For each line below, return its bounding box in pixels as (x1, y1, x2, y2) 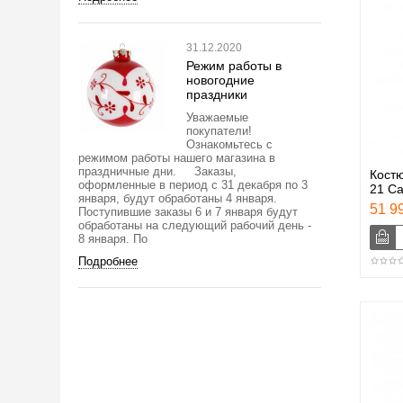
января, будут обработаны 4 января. (78, 191, 277, 205)
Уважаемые (186, 110, 248, 124)
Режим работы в (186, 58, 282, 73)
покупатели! (186, 123, 252, 138)
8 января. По (78, 231, 148, 246)
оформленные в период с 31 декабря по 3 (78, 177, 308, 192)
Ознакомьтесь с (186, 137, 273, 151)
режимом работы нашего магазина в (78, 150, 275, 165)
